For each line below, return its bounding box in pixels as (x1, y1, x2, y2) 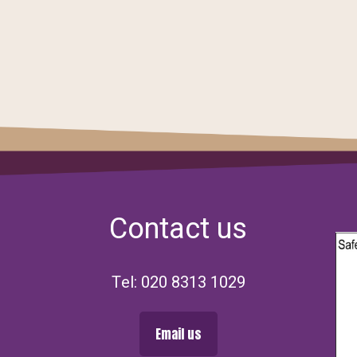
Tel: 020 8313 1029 (111, 271, 245, 295)
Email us (155, 324, 202, 344)
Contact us (109, 208, 248, 251)
